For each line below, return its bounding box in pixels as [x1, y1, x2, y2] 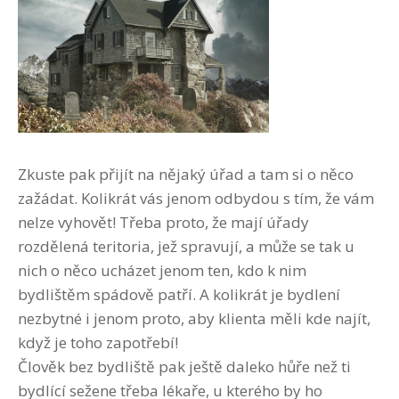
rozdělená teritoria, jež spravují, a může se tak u [18, 235, 354, 256]
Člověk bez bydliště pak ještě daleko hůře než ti [18, 355, 351, 377]
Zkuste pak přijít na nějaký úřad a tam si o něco [18, 163, 354, 184]
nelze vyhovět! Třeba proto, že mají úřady [18, 211, 309, 232]
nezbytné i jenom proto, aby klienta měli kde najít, [18, 307, 370, 329]
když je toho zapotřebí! [18, 331, 178, 353]
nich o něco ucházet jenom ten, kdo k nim [18, 259, 306, 281]
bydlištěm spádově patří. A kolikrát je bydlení [18, 283, 340, 305]
